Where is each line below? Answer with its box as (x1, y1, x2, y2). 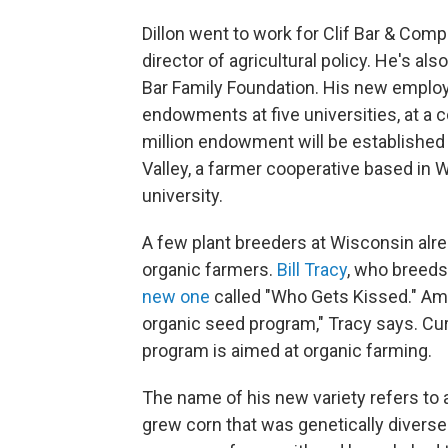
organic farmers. (142, 259, 277, 281)
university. (142, 185, 223, 207)
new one (142, 286, 210, 308)
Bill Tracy (277, 259, 347, 281)
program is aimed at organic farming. (142, 340, 432, 362)
